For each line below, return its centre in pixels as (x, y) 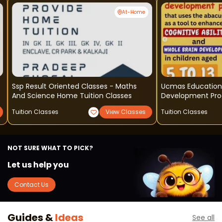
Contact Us (32, 184)
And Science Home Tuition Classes (72, 96)
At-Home (133, 12)
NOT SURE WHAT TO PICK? (50, 148)
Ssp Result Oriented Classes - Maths (61, 86)
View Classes (125, 112)
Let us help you (38, 165)
